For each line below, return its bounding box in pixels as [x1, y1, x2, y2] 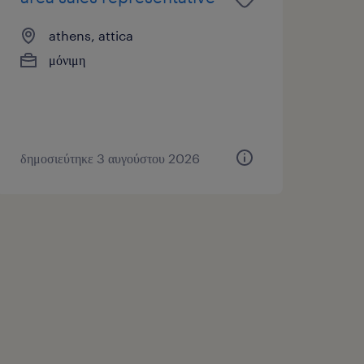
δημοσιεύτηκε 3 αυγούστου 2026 [19, 149, 200, 166]
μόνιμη [48, 51, 85, 67]
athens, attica [48, 27, 133, 43]
